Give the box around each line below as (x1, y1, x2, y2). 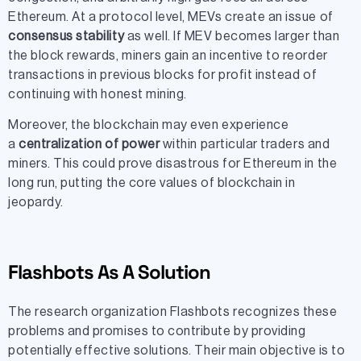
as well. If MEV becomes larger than (124, 30, 340, 44)
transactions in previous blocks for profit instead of (8, 68, 317, 82)
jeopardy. (8, 196, 64, 210)
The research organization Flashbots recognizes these (8, 305, 338, 319)
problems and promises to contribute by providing (8, 325, 306, 338)
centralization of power (19, 138, 163, 151)
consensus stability (8, 30, 125, 44)
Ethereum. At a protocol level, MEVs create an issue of (8, 10, 334, 24)
